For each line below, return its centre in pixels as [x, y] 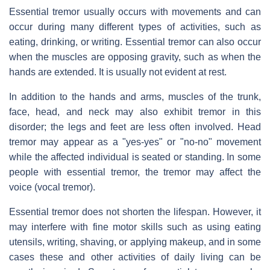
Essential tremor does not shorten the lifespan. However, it [135, 212]
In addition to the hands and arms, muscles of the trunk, [135, 96]
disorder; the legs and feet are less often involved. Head [135, 127]
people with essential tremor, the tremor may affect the [135, 172]
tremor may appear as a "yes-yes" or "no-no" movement [135, 142]
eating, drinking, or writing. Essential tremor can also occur [135, 42]
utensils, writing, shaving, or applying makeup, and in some [135, 242]
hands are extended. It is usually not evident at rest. [118, 72]
